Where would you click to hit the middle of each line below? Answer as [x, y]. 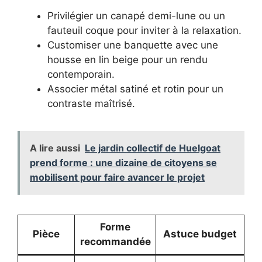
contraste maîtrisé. [91, 104]
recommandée [115, 242]
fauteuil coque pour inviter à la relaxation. [144, 31]
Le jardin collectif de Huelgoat [153, 148]
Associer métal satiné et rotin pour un [135, 89]
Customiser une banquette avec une [133, 45]
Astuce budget [200, 234]
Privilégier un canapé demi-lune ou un [136, 16]
